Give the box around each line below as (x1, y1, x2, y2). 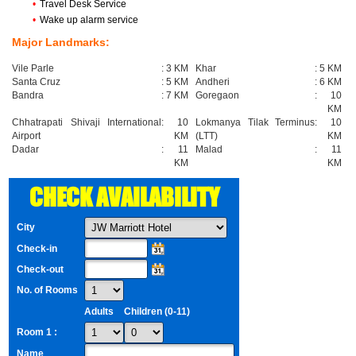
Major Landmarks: (12, 36, 110, 49)
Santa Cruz (12, 76, 60, 88)
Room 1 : (17, 327, 60, 339)
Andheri (195, 76, 230, 88)
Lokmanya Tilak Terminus (195, 117, 315, 129)
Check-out (17, 264, 64, 276)
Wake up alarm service (40, 14, 138, 26)
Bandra (12, 90, 44, 102)
